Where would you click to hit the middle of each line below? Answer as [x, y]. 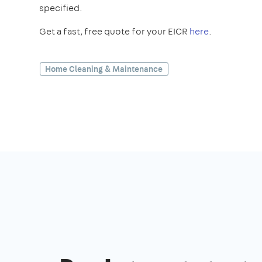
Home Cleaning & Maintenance [104, 69]
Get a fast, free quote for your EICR [114, 31]
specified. [61, 8]
